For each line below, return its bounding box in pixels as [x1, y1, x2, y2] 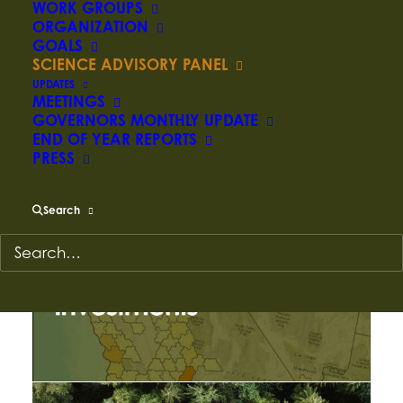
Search [43, 203, 80, 217]
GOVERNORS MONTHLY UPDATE [32, 111, 258, 130]
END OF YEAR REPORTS [32, 130, 197, 148]
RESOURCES [127, 58, 276, 85]
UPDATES [32, 77, 75, 91]
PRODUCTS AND [99, 32, 304, 59]
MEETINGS [32, 92, 105, 111]
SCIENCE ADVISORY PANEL [32, 55, 228, 74]
